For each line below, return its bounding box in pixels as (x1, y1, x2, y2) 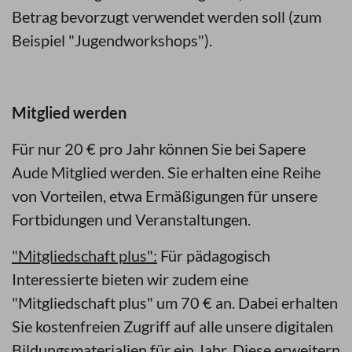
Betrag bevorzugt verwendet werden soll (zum (12, 7, 321, 27)
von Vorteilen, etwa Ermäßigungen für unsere (12, 186, 317, 206)
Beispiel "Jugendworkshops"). (12, 31, 212, 50)
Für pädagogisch (157, 246, 270, 266)
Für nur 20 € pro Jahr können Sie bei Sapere (12, 139, 306, 159)
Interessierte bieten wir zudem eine (12, 269, 248, 289)
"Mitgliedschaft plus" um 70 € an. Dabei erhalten (12, 293, 338, 313)
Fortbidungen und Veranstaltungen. (12, 210, 251, 229)
